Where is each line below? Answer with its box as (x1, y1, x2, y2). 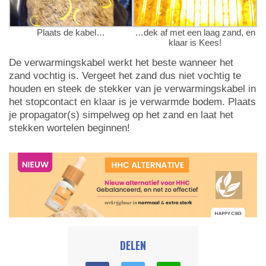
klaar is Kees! (169, 37, 221, 48)
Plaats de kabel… (37, 27, 105, 38)
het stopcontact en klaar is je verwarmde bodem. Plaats (9, 96, 256, 108)
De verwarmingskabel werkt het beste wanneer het (9, 57, 233, 69)
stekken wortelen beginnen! (9, 122, 130, 134)
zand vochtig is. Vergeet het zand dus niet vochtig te (9, 70, 241, 82)
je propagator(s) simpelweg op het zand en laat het (9, 109, 233, 121)
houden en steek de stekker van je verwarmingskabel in (9, 83, 256, 95)
